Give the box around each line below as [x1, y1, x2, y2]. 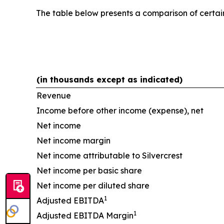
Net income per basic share [36, 165, 142, 175]
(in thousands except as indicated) [36, 74, 182, 84]
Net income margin [36, 135, 110, 145]
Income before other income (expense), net [36, 105, 203, 115]
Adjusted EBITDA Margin [36, 210, 133, 220]
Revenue [36, 90, 71, 100]
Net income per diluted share [36, 180, 149, 190]
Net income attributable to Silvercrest [36, 150, 182, 160]
